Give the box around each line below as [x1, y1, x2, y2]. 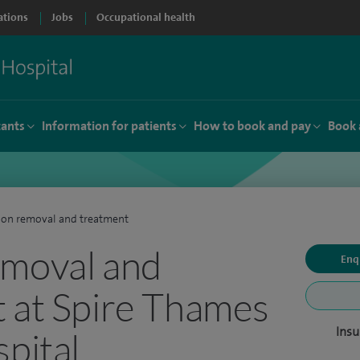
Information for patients [42, 117, 177, 134]
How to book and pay [194, 117, 311, 134]
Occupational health [96, 10, 195, 24]
